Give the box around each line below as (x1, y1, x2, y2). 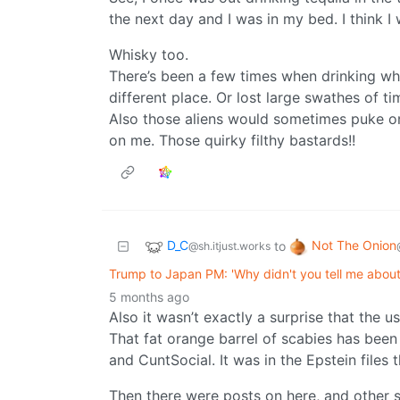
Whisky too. (109, 46, 188, 64)
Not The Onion (312, 237, 396, 254)
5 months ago (109, 289, 189, 305)
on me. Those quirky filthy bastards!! (109, 131, 355, 150)
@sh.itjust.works (188, 239, 271, 254)
